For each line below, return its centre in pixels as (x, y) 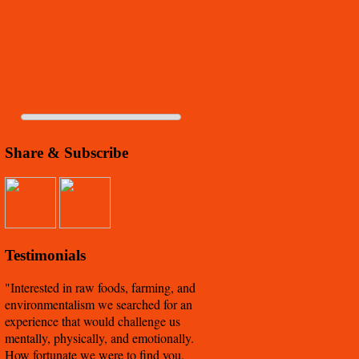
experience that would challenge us (93, 321)
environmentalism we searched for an (99, 305)
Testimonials (45, 255)
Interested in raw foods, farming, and (103, 288)
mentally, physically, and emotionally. (99, 338)
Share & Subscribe (67, 153)
